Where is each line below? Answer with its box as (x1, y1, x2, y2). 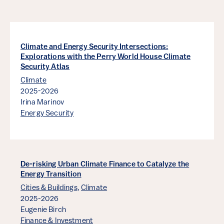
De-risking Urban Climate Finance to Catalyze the (20, 161, 189, 169)
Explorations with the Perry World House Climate (20, 53, 191, 61)
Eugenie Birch (20, 206, 66, 214)
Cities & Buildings (20, 184, 77, 192)
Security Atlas (20, 63, 70, 71)
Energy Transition (20, 171, 81, 179)
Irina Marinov (20, 99, 64, 107)
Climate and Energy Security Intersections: (20, 43, 168, 51)
